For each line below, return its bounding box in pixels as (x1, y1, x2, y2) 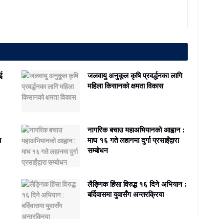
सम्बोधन (88, 145, 108, 155)
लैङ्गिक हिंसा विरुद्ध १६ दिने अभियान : (88, 179, 186, 189)
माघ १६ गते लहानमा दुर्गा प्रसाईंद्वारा (88, 135, 179, 145)
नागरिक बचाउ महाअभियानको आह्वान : (88, 125, 184, 134)
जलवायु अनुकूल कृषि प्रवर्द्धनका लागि (88, 71, 182, 80)
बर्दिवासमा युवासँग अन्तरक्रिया (88, 189, 164, 199)
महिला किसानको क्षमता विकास (88, 81, 163, 90)
